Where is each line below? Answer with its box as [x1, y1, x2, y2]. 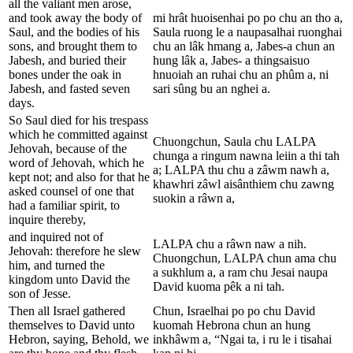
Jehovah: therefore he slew [9, 243, 141, 258]
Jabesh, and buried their [9, 53, 126, 67]
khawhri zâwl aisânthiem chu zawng [153, 176, 334, 191]
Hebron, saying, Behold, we [9, 332, 149, 346]
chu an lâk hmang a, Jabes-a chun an [153, 39, 335, 53]
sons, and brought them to [9, 39, 137, 53]
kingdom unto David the [9, 272, 130, 286]
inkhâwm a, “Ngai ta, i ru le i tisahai [153, 332, 332, 346]
